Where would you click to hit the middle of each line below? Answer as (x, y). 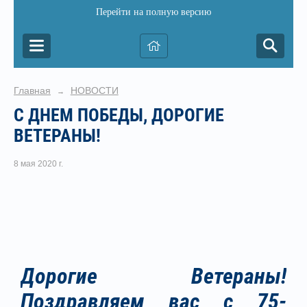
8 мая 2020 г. (38, 164)
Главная (32, 90)
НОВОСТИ (94, 90)
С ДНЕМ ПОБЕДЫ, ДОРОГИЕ (119, 115)
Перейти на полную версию (153, 12)
